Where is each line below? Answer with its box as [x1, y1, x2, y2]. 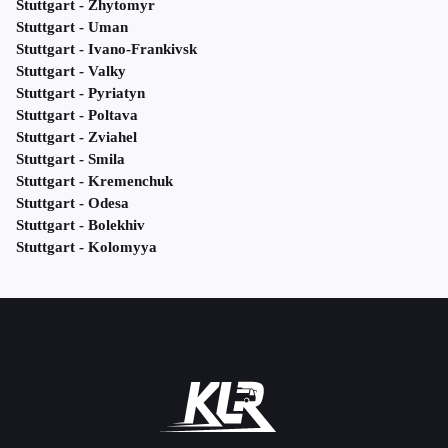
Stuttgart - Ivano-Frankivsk [16, 41, 197, 58]
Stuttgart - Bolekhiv [16, 217, 145, 234]
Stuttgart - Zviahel [16, 129, 137, 146]
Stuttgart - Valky [16, 63, 126, 80]
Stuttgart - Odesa [16, 195, 129, 212]
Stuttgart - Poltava [16, 107, 138, 124]
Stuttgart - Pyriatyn [16, 85, 145, 102]
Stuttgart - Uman [16, 19, 128, 36]
